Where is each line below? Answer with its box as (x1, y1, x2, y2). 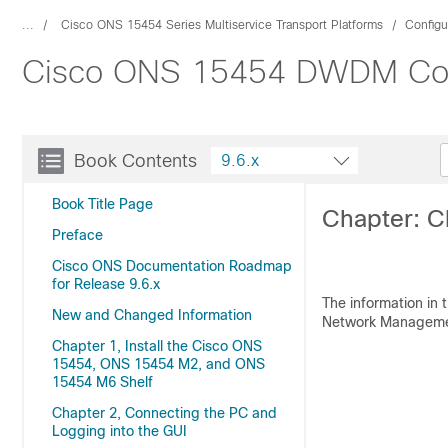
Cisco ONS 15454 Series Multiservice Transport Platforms (61, 18, 383, 32)
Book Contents (74, 151, 197, 171)
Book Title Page (52, 196, 153, 212)
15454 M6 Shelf (52, 374, 153, 390)
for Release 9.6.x (52, 276, 160, 292)
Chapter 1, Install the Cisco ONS (52, 338, 262, 354)
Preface (52, 227, 103, 243)
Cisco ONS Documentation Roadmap (52, 258, 292, 274)
